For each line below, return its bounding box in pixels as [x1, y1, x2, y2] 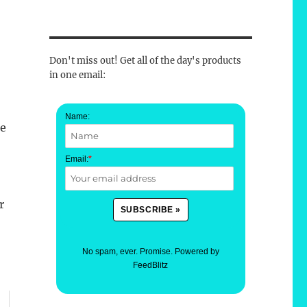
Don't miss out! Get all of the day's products [49, 55, 241, 67]
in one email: [49, 69, 106, 82]
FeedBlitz [133, 260, 169, 271]
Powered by [174, 247, 219, 257]
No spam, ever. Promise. [82, 247, 175, 257]
